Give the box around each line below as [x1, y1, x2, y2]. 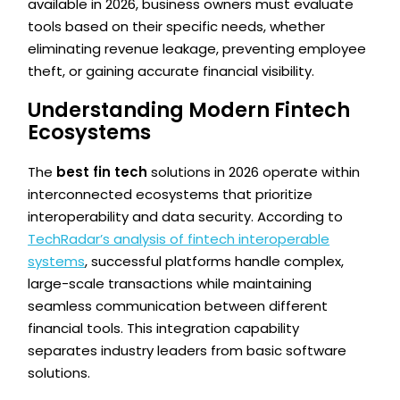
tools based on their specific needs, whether [28, 17, 326, 37]
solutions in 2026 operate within [147, 162, 361, 181]
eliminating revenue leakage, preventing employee [28, 39, 367, 59]
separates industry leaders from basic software [28, 340, 347, 360]
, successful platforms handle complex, [85, 251, 345, 271]
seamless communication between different [28, 296, 329, 315]
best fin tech [56, 162, 148, 181]
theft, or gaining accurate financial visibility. [28, 62, 315, 81]
